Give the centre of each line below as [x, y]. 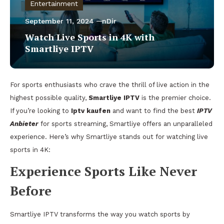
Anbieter [24, 124]
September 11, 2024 [59, 21]
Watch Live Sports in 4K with [90, 37]
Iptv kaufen [91, 111]
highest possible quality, [49, 98]
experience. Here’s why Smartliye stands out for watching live [109, 137]
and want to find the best [154, 111]
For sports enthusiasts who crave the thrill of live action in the [110, 85]
